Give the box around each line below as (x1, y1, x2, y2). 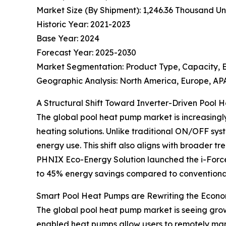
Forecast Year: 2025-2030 (36, 47, 136, 58)
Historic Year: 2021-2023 (36, 19, 130, 29)
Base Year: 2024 (36, 33, 99, 43)
